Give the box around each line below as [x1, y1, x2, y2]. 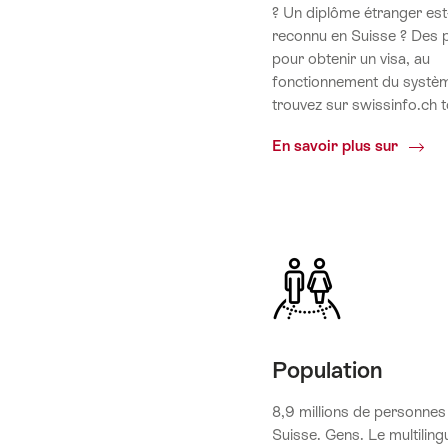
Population [272, 357, 382, 384]
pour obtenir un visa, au [272, 50, 430, 68]
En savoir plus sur [272, 137, 402, 155]
